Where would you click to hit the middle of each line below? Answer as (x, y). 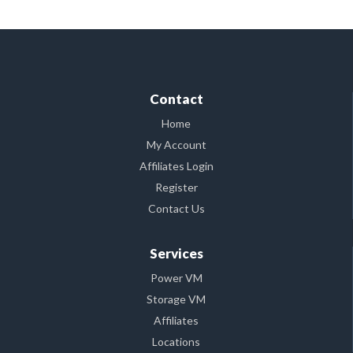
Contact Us (176, 208)
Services (176, 253)
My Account (176, 144)
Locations (176, 341)
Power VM (176, 277)
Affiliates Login (176, 165)
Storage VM (176, 299)
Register (176, 187)
